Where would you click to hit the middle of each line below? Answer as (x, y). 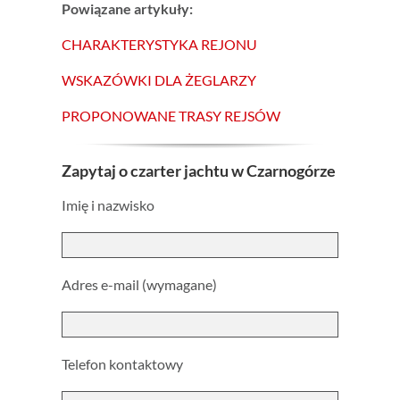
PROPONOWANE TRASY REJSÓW (171, 115)
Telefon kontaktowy (122, 363)
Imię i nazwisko (108, 204)
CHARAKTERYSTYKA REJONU (159, 44)
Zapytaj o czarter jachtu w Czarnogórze (198, 170)
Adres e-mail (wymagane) (139, 284)
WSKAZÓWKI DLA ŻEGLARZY (158, 79)
